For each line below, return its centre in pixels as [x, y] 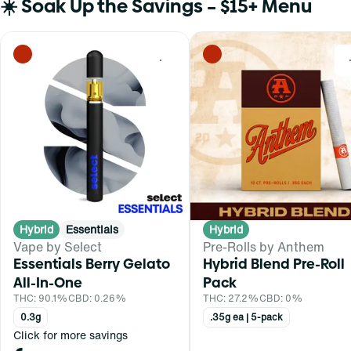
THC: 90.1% [41, 298]
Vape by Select [58, 246]
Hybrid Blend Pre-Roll [274, 263]
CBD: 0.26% [98, 298]
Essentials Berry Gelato [92, 263]
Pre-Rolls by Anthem [264, 246]
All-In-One [48, 282]
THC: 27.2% [231, 298]
